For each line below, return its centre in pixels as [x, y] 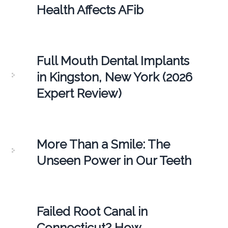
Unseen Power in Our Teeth [114, 160]
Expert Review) [79, 93]
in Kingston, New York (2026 [114, 77]
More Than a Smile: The [103, 144]
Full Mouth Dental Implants [113, 61]
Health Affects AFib [90, 10]
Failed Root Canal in [92, 211]
